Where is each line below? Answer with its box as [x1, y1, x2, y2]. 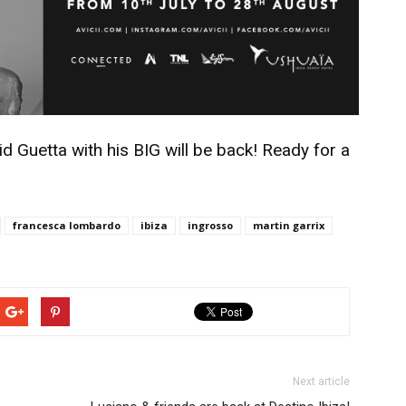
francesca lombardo [13, 217, 121, 232]
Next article [293, 374, 350, 388]
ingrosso [188, 217, 233, 232]
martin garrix [253, 217, 324, 232]
